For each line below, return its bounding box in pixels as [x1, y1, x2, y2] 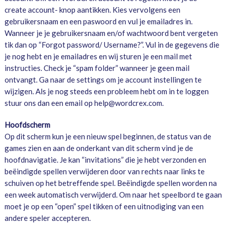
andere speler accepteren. [4, 213, 91, 223]
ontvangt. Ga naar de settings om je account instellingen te [4, 75, 202, 85]
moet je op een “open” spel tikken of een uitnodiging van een [4, 202, 204, 211]
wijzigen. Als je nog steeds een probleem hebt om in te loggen [4, 87, 209, 96]
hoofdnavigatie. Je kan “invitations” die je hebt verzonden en [4, 155, 206, 165]
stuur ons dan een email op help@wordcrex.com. [4, 98, 164, 108]
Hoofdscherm [4, 120, 50, 130]
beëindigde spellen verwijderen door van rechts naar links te [4, 167, 205, 176]
